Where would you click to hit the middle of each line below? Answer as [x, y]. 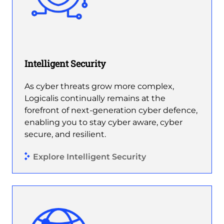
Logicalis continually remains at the [95, 98]
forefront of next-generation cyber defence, [111, 110]
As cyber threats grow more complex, [99, 86]
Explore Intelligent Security [89, 156]
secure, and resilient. [65, 134]
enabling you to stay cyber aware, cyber [103, 122]
